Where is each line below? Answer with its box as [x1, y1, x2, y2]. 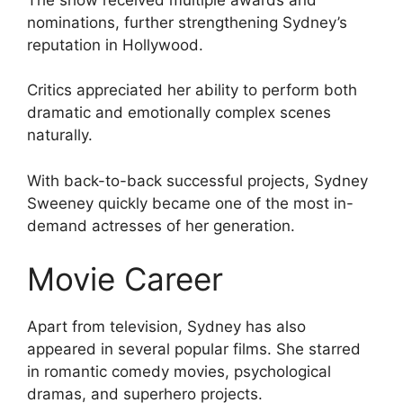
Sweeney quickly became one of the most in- [27, 193, 354, 212]
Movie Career [27, 260, 223, 299]
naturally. [27, 126, 93, 145]
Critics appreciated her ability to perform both [27, 81, 357, 100]
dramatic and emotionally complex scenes [27, 103, 331, 122]
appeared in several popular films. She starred [27, 340, 361, 359]
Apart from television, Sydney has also [27, 318, 306, 336]
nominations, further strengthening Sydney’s [27, 13, 347, 31]
